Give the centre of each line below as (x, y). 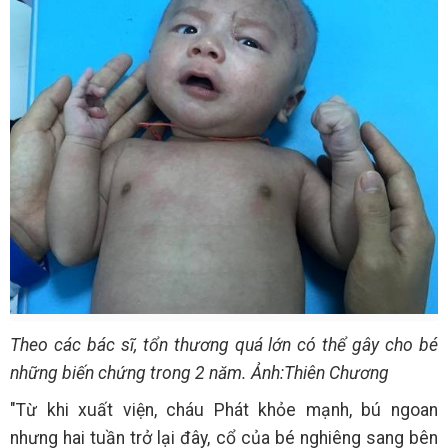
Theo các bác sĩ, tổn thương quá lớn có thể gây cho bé (224, 344)
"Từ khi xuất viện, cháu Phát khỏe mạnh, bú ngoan (224, 409)
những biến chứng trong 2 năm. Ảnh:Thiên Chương (199, 372)
